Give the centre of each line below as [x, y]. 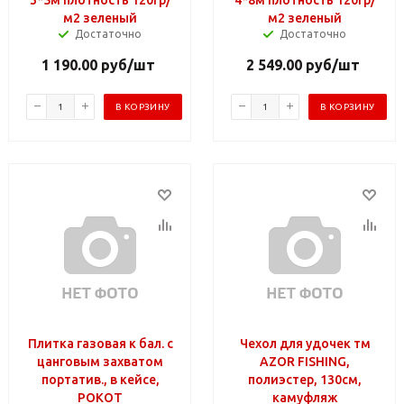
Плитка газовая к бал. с [100, 343]
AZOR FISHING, [305, 361]
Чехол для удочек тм [305, 343]
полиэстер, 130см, [305, 379]
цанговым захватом [100, 361]
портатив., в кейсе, [100, 379]
